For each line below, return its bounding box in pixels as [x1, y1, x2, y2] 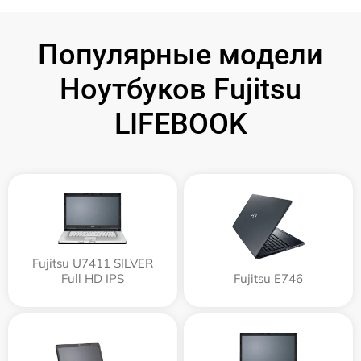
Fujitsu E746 [234, 271, 303, 286]
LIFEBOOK [114, 107, 247, 141]
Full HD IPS [61, 271, 124, 286]
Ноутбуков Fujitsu [60, 73, 301, 106]
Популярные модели [38, 38, 323, 72]
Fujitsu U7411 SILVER [32, 255, 153, 271]
